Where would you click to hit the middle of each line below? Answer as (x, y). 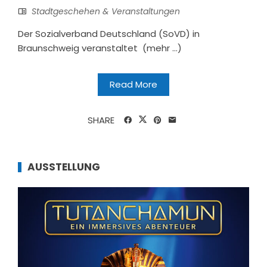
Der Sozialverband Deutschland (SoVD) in (109, 33)
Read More (133, 84)
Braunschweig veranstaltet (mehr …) (100, 48)
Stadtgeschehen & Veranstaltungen (106, 11)
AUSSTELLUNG (64, 167)
